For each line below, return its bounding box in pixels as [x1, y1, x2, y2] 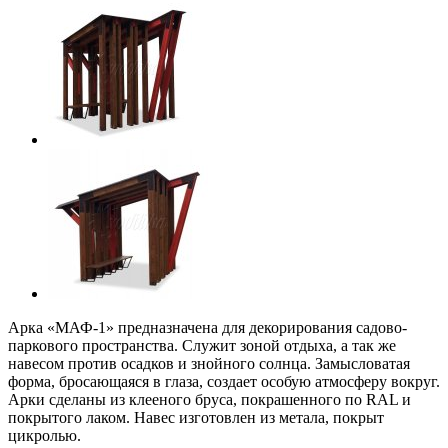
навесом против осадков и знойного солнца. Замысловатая [8, 354, 410, 372]
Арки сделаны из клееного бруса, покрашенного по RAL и [8, 390, 411, 408]
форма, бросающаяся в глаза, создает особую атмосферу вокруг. [8, 372, 440, 390]
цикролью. [8, 426, 81, 444]
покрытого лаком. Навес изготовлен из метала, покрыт [8, 408, 384, 426]
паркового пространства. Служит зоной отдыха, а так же [8, 336, 396, 354]
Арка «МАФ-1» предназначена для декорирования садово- [8, 318, 407, 336]
